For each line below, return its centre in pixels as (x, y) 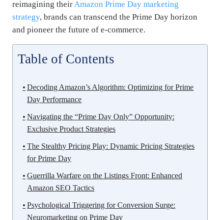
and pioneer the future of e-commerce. (79, 29)
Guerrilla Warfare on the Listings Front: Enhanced (105, 175)
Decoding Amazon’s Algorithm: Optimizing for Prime (110, 87)
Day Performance (55, 99)
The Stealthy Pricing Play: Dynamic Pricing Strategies (111, 146)
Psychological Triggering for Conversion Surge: (101, 205)
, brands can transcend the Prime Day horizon (119, 17)
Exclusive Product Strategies (71, 129)
